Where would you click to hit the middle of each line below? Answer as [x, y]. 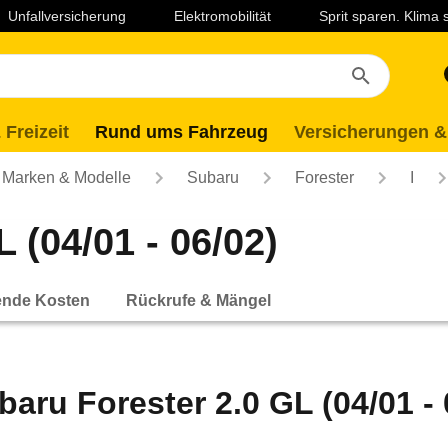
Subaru [213, 177]
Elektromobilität [222, 16]
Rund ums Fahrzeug [181, 132]
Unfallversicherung [67, 16]
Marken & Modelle [66, 177]
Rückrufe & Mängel [198, 300]
